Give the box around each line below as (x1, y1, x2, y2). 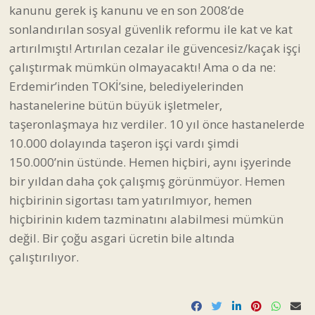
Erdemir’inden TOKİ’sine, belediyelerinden (9, 77, 243, 94)
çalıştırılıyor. (9, 248, 79, 265)
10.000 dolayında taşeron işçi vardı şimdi (9, 134, 239, 151)
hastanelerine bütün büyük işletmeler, (9, 96, 222, 113)
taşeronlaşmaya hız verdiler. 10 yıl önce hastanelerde (9, 115, 304, 132)
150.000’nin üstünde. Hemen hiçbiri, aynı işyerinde (9, 153, 291, 170)
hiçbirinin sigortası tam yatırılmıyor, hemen (9, 191, 252, 208)
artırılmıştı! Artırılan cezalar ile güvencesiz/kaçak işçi (9, 39, 301, 56)
